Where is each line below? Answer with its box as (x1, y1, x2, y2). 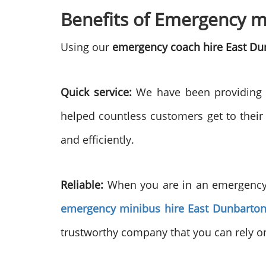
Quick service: (61, 85, 132, 99)
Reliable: (61, 178, 103, 192)
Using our (61, 40, 112, 54)
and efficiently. (61, 132, 134, 147)
